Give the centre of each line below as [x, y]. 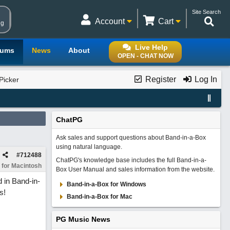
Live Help [151, 47]
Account [111, 21]
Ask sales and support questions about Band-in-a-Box [131, 138]
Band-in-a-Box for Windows [106, 184]
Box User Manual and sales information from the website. [135, 169]
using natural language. [89, 147]
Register [159, 79]
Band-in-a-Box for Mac [99, 197]
